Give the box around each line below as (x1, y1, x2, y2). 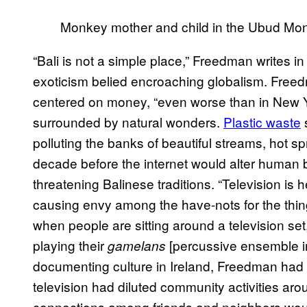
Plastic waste (223, 112, 301, 132)
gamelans (108, 236, 166, 255)
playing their (33, 236, 108, 255)
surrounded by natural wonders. (33, 112, 223, 132)
